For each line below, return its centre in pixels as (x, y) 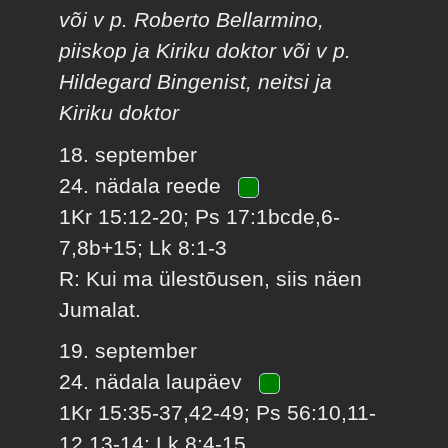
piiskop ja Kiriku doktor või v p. (205, 51)
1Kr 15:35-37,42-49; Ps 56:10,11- (218, 413)
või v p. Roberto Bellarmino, (192, 20)
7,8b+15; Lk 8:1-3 (143, 247)
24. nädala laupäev (154, 382)
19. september (128, 351)
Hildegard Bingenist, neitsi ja (196, 82)
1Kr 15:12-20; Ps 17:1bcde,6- (200, 216)
